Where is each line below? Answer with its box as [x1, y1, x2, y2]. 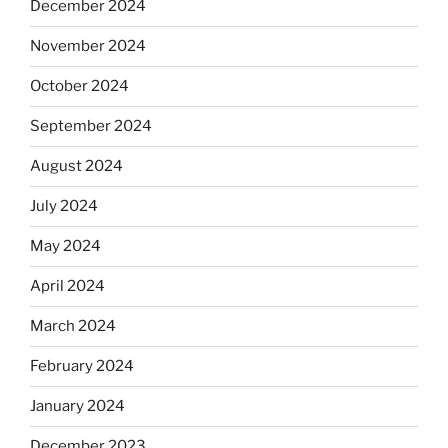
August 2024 [30, 157, 123, 176]
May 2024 [30, 237, 101, 256]
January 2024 [30, 397, 125, 416]
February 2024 [30, 357, 134, 376]
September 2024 [30, 117, 152, 136]
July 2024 [30, 197, 98, 216]
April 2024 [30, 277, 105, 296]
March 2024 [30, 317, 116, 336]
